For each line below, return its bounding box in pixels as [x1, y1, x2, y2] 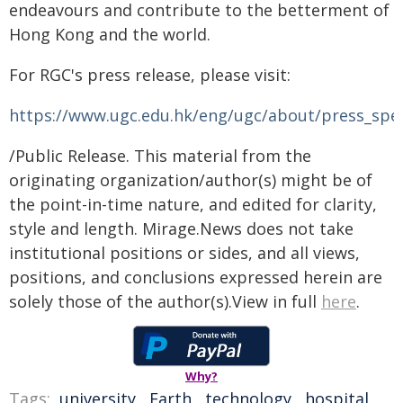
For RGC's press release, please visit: [9, 63, 291, 85]
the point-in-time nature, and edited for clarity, [9, 193, 377, 215]
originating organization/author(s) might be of [9, 168, 372, 191]
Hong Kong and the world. [9, 22, 210, 45]
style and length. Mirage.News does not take [9, 217, 354, 239]
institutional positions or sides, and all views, [9, 241, 360, 264]
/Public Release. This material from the [9, 144, 311, 166]
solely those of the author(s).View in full [9, 290, 321, 312]
